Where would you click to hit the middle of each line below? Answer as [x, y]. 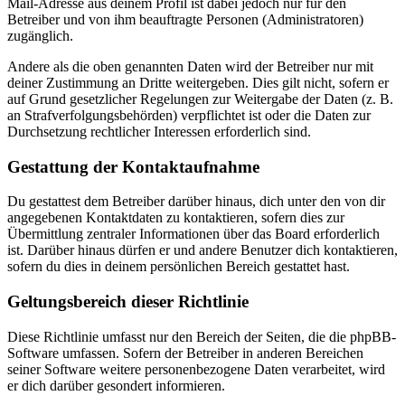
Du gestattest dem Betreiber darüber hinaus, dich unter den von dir [196, 202]
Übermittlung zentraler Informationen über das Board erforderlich [193, 234]
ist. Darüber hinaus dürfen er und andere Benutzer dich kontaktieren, [202, 250]
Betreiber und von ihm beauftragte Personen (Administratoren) [185, 20]
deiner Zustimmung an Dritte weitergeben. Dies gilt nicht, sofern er [198, 83]
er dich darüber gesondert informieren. [116, 385]
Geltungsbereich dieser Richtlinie [128, 302]
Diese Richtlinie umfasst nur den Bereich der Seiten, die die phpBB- [202, 336]
